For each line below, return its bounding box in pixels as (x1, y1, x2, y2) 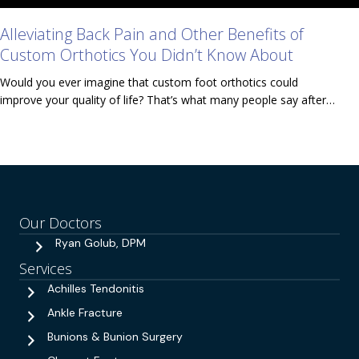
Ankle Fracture (47, 305, 123, 320)
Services (19, 258, 72, 278)
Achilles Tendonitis (47, 280, 144, 296)
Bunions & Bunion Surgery (47, 329, 183, 344)
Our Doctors (19, 212, 102, 232)
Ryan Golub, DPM (55, 235, 146, 250)
